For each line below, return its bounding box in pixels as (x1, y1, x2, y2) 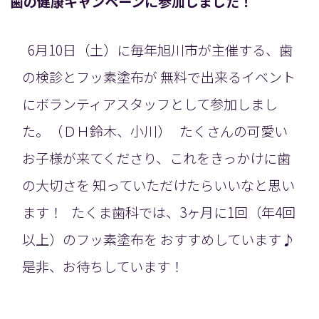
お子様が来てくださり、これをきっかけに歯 (22, 147, 291, 168)
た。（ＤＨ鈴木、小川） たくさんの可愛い (22, 120, 288, 141)
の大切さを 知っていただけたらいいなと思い (22, 174, 296, 195)
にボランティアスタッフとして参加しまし (22, 93, 278, 114)
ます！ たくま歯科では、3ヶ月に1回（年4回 (22, 202, 296, 222)
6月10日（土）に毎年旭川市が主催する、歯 (22, 39, 293, 60)
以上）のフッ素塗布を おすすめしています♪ (22, 229, 296, 249)
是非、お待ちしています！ (22, 256, 184, 276)
